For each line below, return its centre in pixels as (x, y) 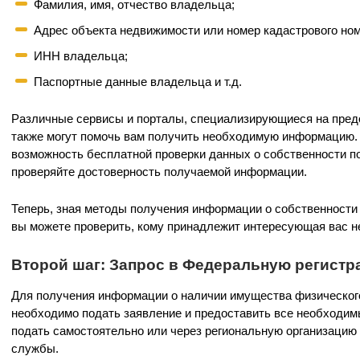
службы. (35, 348)
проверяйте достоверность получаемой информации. (159, 172)
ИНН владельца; (81, 56)
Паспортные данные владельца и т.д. (138, 82)
